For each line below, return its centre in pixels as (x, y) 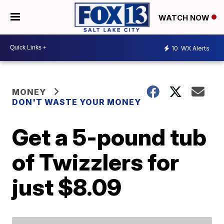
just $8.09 (67, 187)
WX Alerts (194, 48)
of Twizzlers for (96, 162)
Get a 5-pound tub (109, 137)
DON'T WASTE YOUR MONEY (77, 102)
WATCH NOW (185, 17)
